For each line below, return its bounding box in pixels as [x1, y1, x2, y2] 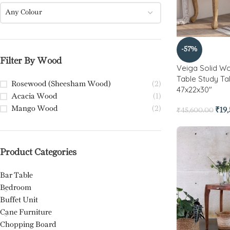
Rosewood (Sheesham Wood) [11, 81, 111, 88]
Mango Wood [11, 105, 58, 112]
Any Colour [5, 9, 42, 16]
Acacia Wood [11, 93, 57, 100]
